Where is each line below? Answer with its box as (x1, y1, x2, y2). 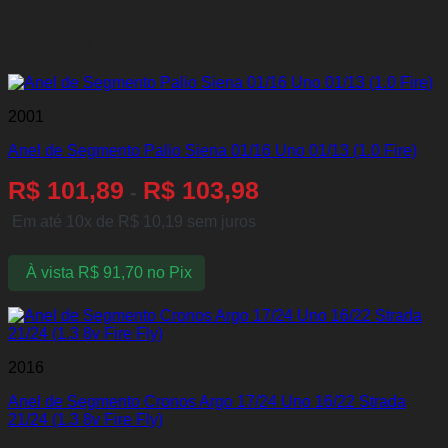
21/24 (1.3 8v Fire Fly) (8, 411, 163, 429)
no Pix (146, 264, 192, 282)
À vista (25, 264, 74, 282)
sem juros (183, 212, 256, 230)
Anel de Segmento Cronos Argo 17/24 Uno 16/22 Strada (8, 393, 406, 411)
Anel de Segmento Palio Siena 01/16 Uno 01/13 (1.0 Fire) (8, 141, 417, 159)
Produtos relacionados (8, 32, 218, 54)
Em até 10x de (12, 212, 118, 230)
